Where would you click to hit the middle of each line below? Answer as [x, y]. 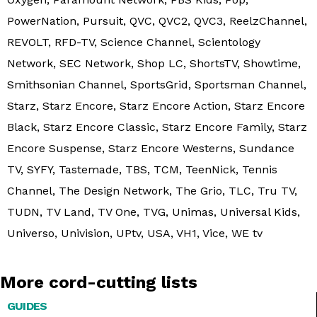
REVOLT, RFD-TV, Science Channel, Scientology [134, 42]
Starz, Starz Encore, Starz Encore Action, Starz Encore [156, 105]
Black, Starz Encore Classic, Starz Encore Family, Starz [157, 127]
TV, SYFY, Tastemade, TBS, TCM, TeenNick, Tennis [142, 169]
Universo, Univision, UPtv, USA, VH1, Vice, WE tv [135, 233]
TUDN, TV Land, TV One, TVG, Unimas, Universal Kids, [154, 212]
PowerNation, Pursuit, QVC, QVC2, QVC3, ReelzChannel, [157, 21]
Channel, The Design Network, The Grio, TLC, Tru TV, [152, 190]
